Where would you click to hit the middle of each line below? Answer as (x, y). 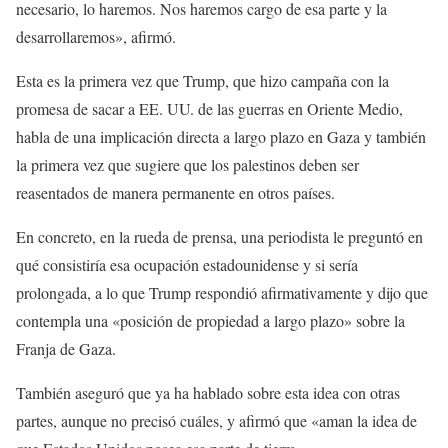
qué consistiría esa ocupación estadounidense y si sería (187, 264)
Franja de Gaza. (66, 348)
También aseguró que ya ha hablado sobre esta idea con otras (208, 392)
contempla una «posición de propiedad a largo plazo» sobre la (210, 320)
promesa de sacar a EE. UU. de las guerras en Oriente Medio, (209, 108)
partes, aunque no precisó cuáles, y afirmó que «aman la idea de (216, 420)
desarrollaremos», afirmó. (96, 36)
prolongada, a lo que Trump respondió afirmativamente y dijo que (222, 292)
